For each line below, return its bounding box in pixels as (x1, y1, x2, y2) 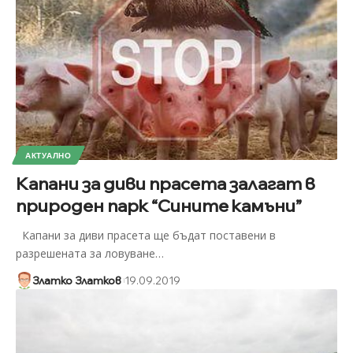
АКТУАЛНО (25, 150, 72, 160)
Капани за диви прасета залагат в (16, 172, 315, 195)
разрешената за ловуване (16, 245, 155, 261)
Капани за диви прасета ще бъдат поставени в (16, 227, 276, 243)
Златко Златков (32, 273, 121, 287)
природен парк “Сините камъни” (16, 194, 302, 217)
